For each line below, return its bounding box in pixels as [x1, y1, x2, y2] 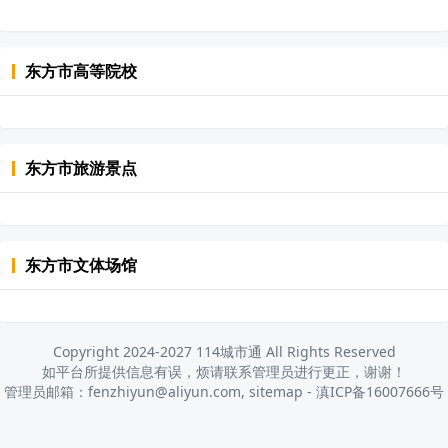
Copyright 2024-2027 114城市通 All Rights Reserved [52, 342, 396, 361]
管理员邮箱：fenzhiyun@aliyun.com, [4, 382, 249, 401]
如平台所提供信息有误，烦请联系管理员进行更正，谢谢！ [42, 362, 406, 381]
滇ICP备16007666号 [316, 382, 444, 401]
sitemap [249, 382, 303, 401]
